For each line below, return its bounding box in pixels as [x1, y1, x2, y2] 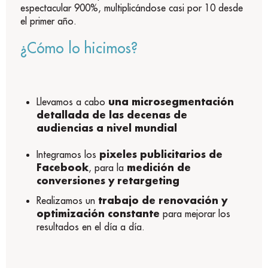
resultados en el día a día [36, 221, 142, 233]
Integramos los [36, 148, 100, 161]
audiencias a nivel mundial [36, 121, 178, 134]
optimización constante [36, 207, 163, 220]
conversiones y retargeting [36, 174, 180, 187]
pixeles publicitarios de [99, 148, 223, 161]
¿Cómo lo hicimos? [20, 39, 138, 57]
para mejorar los [163, 208, 231, 220]
